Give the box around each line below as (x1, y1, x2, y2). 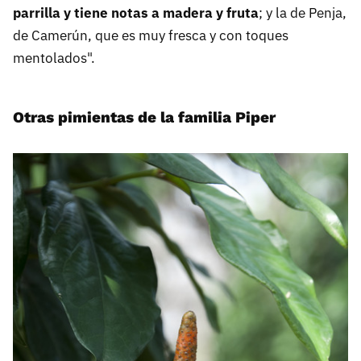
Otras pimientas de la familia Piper (13, 108, 276, 127)
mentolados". (13, 49, 95, 68)
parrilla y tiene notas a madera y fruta (13, 4, 259, 23)
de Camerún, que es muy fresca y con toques (13, 27, 288, 45)
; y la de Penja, (259, 4, 346, 23)
